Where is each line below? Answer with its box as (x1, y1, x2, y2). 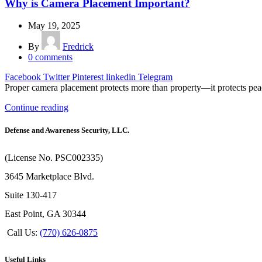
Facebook (5, 72, 41, 82)
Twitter (43, 72, 70, 82)
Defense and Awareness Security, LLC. (5, 126, 129, 135)
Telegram (138, 72, 173, 82)
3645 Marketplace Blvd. (5, 171, 94, 181)
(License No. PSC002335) (5, 152, 103, 163)
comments (35, 52, 73, 63)
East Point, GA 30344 (5, 208, 86, 219)
